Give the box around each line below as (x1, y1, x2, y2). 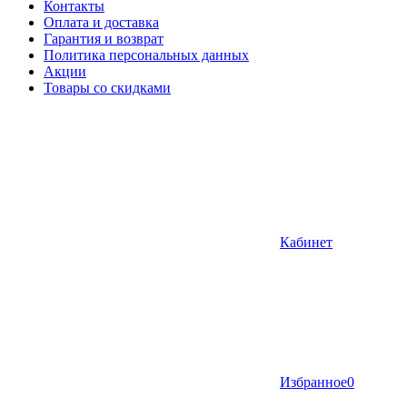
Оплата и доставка (44, 15, 159, 30)
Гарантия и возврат (44, 31, 164, 46)
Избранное (280, 374, 347, 390)
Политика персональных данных (44, 47, 249, 63)
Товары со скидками (44, 80, 171, 95)
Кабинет (280, 234, 333, 250)
